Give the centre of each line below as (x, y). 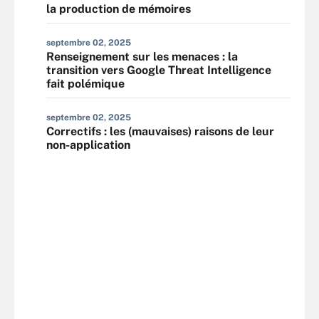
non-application (88, 145)
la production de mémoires (119, 9)
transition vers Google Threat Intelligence (159, 70)
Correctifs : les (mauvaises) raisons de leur (160, 131)
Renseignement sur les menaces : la (142, 57)
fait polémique (85, 84)
